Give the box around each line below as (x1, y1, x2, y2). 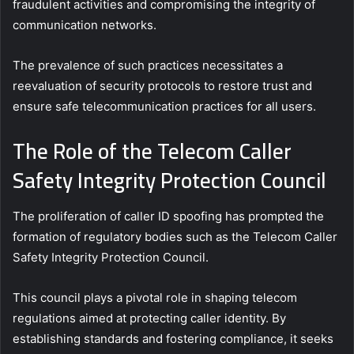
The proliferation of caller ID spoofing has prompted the (13, 208, 324, 224)
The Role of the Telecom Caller (13, 131, 292, 171)
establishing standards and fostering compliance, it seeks (13, 330, 333, 346)
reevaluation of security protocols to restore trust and (13, 78, 312, 94)
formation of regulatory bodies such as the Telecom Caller (13, 228, 337, 244)
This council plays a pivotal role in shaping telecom (13, 289, 297, 305)
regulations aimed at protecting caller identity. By (13, 310, 286, 326)
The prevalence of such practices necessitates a (13, 58, 283, 73)
